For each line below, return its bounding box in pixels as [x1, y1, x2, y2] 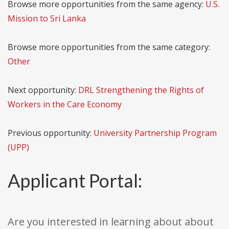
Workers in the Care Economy [8, 99, 122, 110]
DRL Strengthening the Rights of [78, 84, 204, 96]
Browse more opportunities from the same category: [8, 41, 210, 53]
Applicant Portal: [8, 169, 142, 192]
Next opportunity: [8, 84, 78, 96]
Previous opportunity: [8, 127, 94, 139]
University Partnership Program [94, 127, 217, 139]
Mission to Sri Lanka [8, 13, 86, 25]
